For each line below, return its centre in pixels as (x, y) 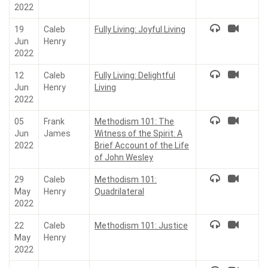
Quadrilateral (119, 191)
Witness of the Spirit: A (138, 133)
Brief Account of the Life (142, 145)
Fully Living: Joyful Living (140, 29)
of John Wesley (124, 157)
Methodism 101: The (134, 121)
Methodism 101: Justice (141, 226)
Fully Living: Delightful (135, 75)
